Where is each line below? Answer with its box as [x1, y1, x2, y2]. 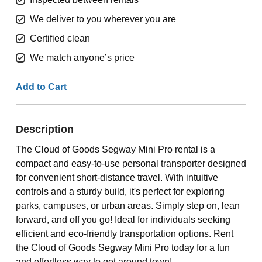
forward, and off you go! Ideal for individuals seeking [15, 215, 230, 225]
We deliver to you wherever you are [29, 14, 176, 24]
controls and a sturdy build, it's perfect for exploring [15, 187, 225, 196]
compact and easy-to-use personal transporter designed [15, 158, 246, 168]
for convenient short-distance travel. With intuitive [15, 173, 218, 182]
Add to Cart [15, 82, 67, 92]
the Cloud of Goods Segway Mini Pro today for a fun [15, 243, 230, 253]
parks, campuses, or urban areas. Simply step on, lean [15, 201, 240, 211]
